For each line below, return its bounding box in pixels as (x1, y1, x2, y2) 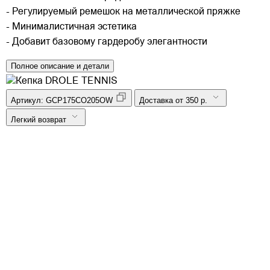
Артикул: (11, 96, 46, 105)
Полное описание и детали (11, 61, 109, 71)
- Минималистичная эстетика (6, 22, 137, 33)
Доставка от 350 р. (139, 96, 207, 105)
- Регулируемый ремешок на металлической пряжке (6, 7, 240, 17)
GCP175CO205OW (46, 96, 113, 105)
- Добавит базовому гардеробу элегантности (6, 37, 207, 48)
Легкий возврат (11, 115, 66, 125)
